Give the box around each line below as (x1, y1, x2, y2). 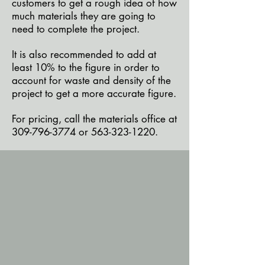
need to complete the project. (12, 22, 140, 35)
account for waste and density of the (12, 74, 171, 87)
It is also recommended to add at (12, 48, 156, 61)
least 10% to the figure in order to (12, 61, 160, 74)
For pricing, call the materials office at (12, 112, 177, 125)
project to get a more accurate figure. (12, 87, 176, 100)
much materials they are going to (12, 9, 156, 22)
